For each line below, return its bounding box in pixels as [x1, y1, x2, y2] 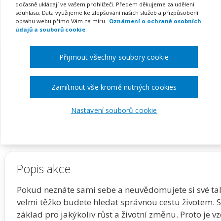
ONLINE [136, 82, 167, 94]
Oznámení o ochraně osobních [109, 17, 201, 25]
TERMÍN [23, 71, 47, 80]
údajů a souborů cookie [15, 25, 85, 33]
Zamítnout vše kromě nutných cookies [51, 82, 177, 92]
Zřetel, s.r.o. [47, 45, 93, 57]
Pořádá [17, 45, 47, 57]
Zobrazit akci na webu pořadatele [25, 112, 172, 124]
